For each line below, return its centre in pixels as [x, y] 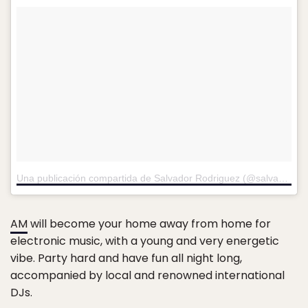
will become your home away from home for [149, 224]
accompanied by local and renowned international [147, 275]
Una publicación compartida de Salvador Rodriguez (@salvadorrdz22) [283, 178]
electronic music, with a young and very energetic [145, 241]
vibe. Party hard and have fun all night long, [126, 258]
